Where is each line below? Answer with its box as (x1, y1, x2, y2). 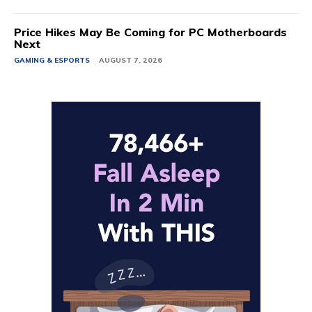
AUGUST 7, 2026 (99, 55, 162, 65)
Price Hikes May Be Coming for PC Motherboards (14, 24, 287, 39)
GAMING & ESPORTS (14, 55, 90, 65)
